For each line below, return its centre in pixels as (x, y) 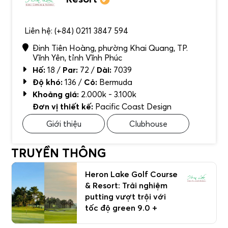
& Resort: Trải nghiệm (126, 185)
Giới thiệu (64, 123)
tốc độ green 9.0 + (121, 207)
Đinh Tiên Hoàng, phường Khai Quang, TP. (110, 48)
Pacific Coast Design (132, 106)
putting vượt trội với (125, 196)
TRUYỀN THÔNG (59, 152)
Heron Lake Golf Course (131, 174)
